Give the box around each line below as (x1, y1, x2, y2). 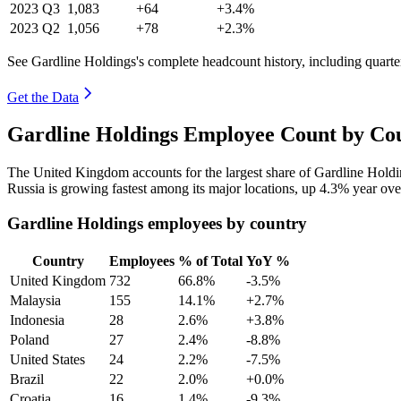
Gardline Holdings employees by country (7, 214, 307, 234)
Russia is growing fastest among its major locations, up (7, 181, 320, 197)
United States (10, 351, 85, 367)
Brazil (10, 371, 44, 387)
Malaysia (10, 292, 61, 308)
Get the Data (7, 89, 79, 105)
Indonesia (10, 311, 64, 328)
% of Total (178, 252, 243, 269)
